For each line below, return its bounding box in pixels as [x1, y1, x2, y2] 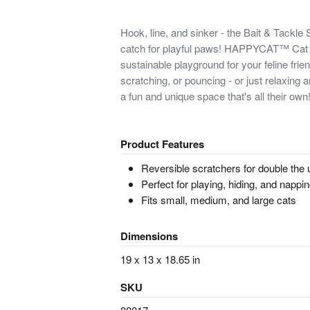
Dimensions [120, 228, 178, 244]
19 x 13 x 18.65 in [120, 252, 200, 266]
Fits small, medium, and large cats [140, 192, 296, 207]
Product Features [120, 136, 204, 152]
